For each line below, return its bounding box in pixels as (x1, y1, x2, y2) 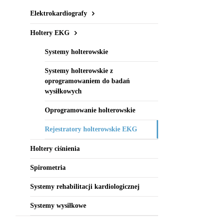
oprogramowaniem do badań (45, 77, 130, 85)
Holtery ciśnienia (30, 145, 80, 153)
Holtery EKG (30, 29, 70, 36)
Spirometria (30, 164, 66, 172)
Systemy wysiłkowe (30, 202, 86, 210)
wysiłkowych (45, 88, 82, 95)
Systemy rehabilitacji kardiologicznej (30, 183, 140, 191)
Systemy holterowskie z (45, 67, 113, 75)
